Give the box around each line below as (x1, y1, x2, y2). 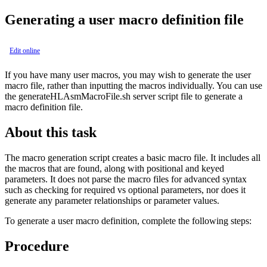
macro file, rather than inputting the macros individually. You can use (5, 80, 262, 91)
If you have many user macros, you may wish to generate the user (5, 69, 251, 80)
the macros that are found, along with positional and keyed (5, 163, 224, 173)
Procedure (5, 238, 69, 254)
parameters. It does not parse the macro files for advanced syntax (5, 173, 247, 184)
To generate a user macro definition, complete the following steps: (5, 215, 252, 226)
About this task (5, 124, 97, 140)
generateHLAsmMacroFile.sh (18, 91, 131, 101)
